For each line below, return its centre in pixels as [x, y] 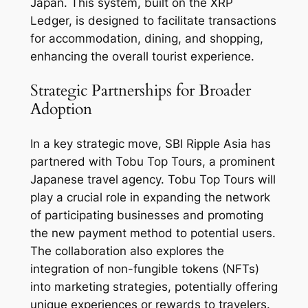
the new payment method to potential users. [153, 233]
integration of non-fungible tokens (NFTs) [144, 268]
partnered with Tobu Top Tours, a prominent [152, 161]
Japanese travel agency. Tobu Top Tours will [153, 179]
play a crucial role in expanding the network [150, 197]
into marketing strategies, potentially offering [154, 286]
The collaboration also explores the [127, 251]
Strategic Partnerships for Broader [140, 91]
